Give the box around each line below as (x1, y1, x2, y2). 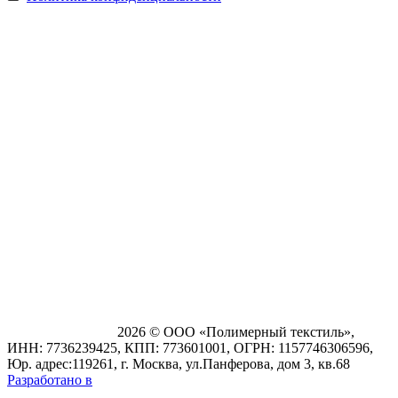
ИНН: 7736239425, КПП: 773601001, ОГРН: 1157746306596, (7, 339, 373, 355)
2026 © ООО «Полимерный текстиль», (117, 323, 354, 339)
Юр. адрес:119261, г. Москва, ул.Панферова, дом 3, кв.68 (7, 355, 350, 371)
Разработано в (7, 371, 92, 387)
